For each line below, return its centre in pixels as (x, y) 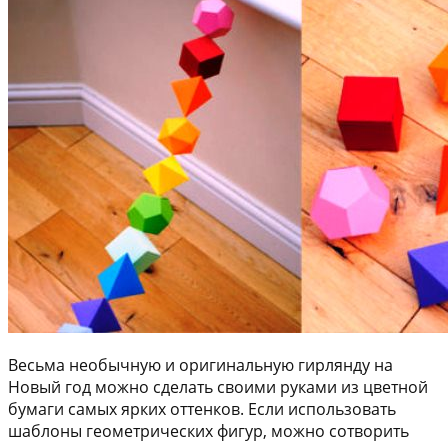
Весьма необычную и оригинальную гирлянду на (200, 364)
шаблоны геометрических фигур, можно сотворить (208, 430)
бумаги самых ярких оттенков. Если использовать (202, 408)
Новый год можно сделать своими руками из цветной (218, 386)
